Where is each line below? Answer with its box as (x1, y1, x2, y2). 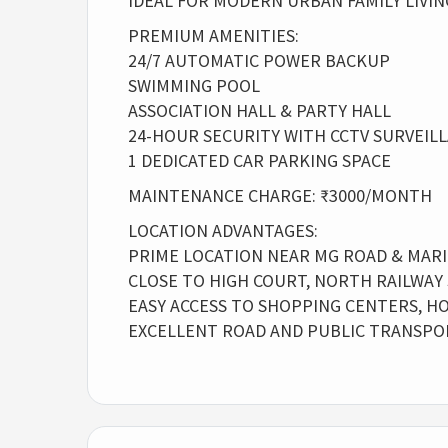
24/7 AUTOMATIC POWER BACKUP (128, 49, 390, 72)
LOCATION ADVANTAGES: (128, 219, 318, 242)
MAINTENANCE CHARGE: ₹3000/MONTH (128, 184, 432, 207)
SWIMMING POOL (128, 74, 260, 97)
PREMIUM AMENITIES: (128, 24, 299, 47)
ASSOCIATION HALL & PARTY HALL (128, 99, 391, 122)
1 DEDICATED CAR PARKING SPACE (128, 149, 391, 172)
